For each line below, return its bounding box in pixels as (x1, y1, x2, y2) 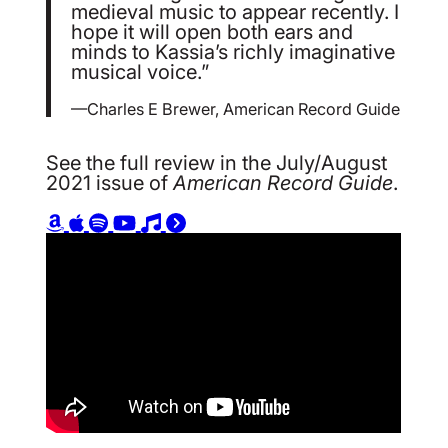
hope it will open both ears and (71, 16, 354, 47)
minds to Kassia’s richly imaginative (71, 36, 396, 67)
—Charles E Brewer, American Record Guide (71, 97, 401, 122)
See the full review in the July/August (46, 147, 388, 178)
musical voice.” (71, 56, 210, 87)
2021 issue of (46, 167, 174, 198)
